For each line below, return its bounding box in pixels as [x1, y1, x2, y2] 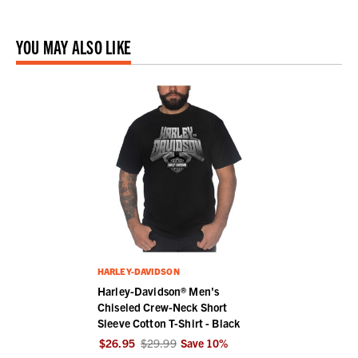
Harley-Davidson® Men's [97, 284, 220, 299]
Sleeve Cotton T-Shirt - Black [97, 316, 241, 331]
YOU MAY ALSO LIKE [16, 34, 132, 59]
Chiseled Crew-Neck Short [97, 300, 228, 315]
